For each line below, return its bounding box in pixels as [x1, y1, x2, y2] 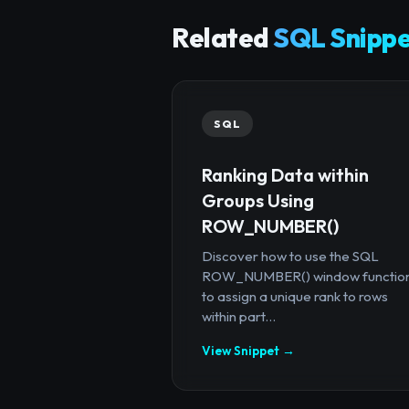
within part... [202, 307, 276, 325]
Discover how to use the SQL [202, 246, 379, 265]
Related [172, 21, 273, 55]
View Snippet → [202, 341, 295, 359]
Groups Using [202, 188, 314, 212]
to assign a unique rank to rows [202, 287, 388, 305]
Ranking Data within [202, 163, 369, 186]
